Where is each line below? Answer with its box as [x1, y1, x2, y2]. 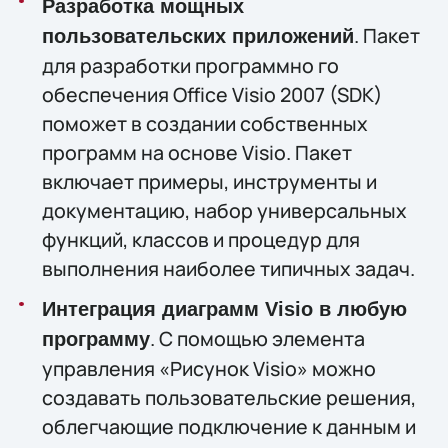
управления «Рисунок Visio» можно [41, 354, 376, 382]
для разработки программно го [41, 51, 339, 79]
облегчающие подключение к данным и [41, 412, 416, 440]
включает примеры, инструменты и [41, 167, 377, 195]
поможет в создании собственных [41, 109, 368, 137]
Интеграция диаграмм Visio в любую [41, 297, 407, 320]
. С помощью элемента [149, 324, 365, 352]
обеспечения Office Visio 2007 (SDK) [41, 80, 383, 108]
